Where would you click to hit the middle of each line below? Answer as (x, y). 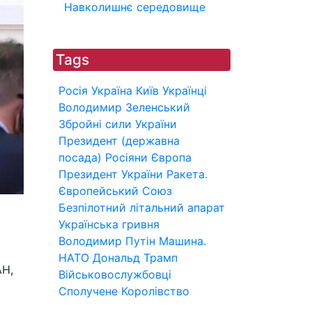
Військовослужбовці (115, 274)
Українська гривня (109, 224)
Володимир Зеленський (124, 107)
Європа (171, 157)
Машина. (182, 241)
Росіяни (126, 157)
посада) (80, 157)
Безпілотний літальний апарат (142, 208)
